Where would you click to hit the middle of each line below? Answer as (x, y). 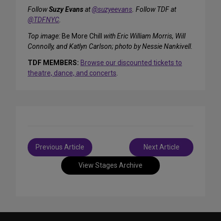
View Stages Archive (110, 166)
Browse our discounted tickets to (131, 63)
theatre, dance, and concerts (72, 73)
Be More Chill (82, 36)
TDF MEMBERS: (53, 63)
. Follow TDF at (154, 10)
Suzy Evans (67, 10)
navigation (49, 154)
